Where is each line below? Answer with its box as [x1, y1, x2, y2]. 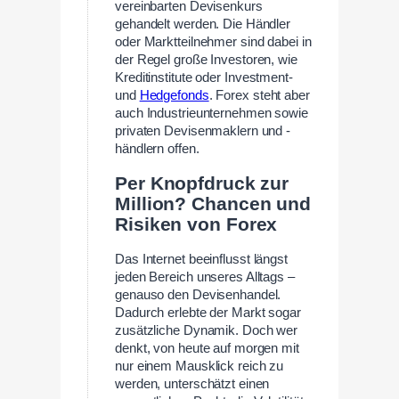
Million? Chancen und [115, 192, 311, 215]
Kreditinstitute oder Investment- [115, 69, 293, 85]
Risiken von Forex [115, 213, 278, 235]
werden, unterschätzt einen [115, 377, 270, 392]
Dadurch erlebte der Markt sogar [115, 305, 301, 321]
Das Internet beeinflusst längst [115, 252, 288, 267]
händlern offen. [115, 141, 199, 156]
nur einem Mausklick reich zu [115, 359, 284, 374]
